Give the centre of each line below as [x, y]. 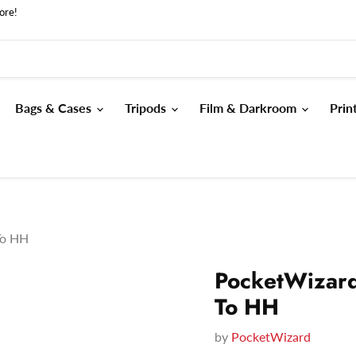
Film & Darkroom [250, 108]
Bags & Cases [55, 108]
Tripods [147, 108]
